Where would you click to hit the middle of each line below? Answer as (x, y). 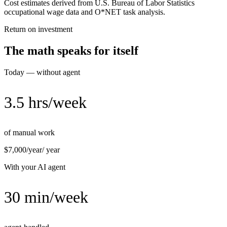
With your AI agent (35, 167)
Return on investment (38, 29)
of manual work (29, 133)
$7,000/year (23, 150)
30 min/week (46, 197)
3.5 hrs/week (45, 103)
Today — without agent (42, 72)
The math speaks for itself (71, 51)
